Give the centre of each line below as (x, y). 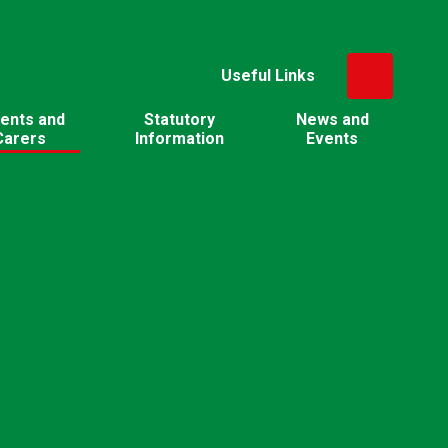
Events (332, 138)
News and (332, 119)
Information (180, 138)
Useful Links (267, 76)
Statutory (180, 119)
